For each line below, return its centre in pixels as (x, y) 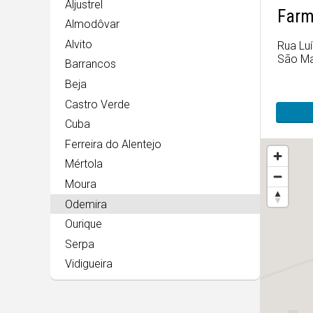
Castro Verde (97, 104)
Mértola (83, 164)
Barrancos (90, 64)
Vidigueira (88, 264)
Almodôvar (92, 24)
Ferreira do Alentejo (113, 144)
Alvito (78, 44)
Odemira (86, 204)
